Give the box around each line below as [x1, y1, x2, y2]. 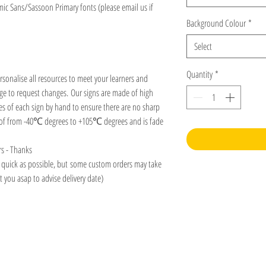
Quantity [186, 68, 213, 81]
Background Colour [186, 17, 246, 30]
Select [194, 40, 212, 53]
